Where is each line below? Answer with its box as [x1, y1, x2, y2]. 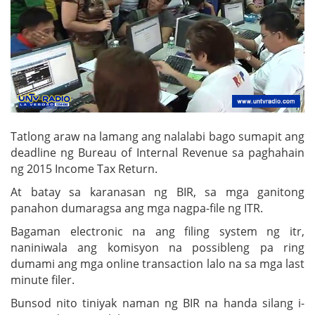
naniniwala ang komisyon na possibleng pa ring [11, 239, 304, 255]
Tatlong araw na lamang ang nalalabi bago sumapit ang [11, 128, 304, 144]
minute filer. [11, 271, 75, 288]
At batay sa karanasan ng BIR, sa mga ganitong [11, 184, 304, 200]
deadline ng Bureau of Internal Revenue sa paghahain [11, 144, 304, 160]
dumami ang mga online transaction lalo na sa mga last [11, 255, 304, 271]
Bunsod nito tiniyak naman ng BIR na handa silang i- [11, 295, 304, 311]
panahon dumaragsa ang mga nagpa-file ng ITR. [11, 200, 263, 216]
